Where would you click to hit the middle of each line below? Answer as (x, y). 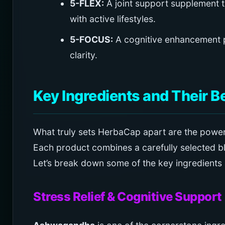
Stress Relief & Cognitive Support (128, 196)
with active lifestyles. (113, 19)
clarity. (83, 55)
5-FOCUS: (91, 39)
